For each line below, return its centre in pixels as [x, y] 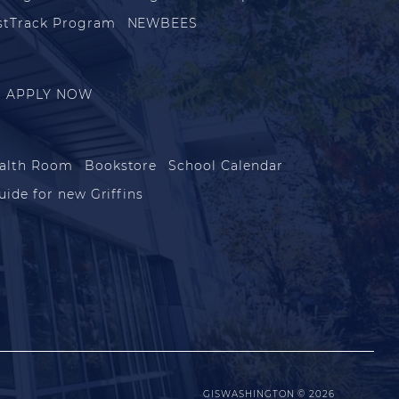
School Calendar [226, 165]
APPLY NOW [49, 94]
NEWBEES [163, 23]
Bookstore [121, 165]
